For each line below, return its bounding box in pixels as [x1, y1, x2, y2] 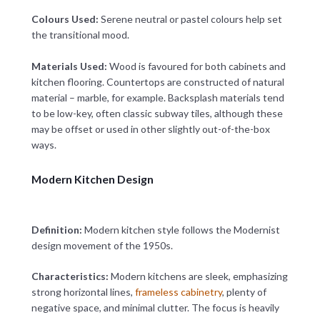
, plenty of [221, 286, 266, 299]
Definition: [31, 223, 82, 236]
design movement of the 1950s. [31, 239, 173, 251]
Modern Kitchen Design [31, 172, 154, 186]
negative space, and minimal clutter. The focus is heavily [31, 301, 279, 314]
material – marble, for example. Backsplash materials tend [31, 91, 284, 104]
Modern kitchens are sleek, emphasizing [108, 270, 288, 283]
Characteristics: [31, 270, 109, 283]
